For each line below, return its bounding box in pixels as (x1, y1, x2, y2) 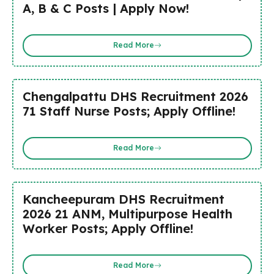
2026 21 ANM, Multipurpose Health (22, 206, 232, 221)
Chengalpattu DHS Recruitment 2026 (22, 88, 248, 104)
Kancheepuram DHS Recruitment (22, 191, 224, 207)
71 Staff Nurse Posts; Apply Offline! (22, 103, 243, 119)
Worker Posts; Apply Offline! (22, 220, 193, 236)
